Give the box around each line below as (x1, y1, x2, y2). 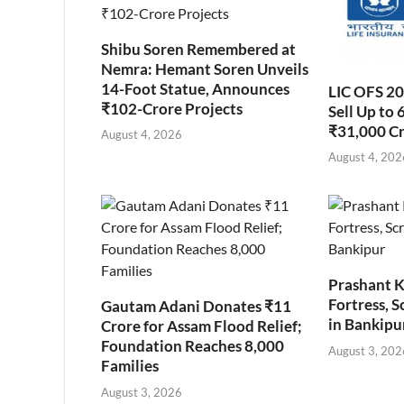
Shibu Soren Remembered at (101, 39, 296, 59)
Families (101, 356, 159, 376)
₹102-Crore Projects (101, 98, 243, 118)
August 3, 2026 (101, 384, 182, 399)
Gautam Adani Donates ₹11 (101, 297, 291, 317)
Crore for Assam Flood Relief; (101, 317, 302, 336)
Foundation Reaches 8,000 (101, 336, 284, 356)
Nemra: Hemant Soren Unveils (101, 59, 308, 78)
